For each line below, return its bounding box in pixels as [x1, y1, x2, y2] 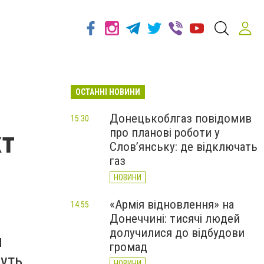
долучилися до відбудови [110, 226, 245, 240]
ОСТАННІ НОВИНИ [75, 87, 140, 97]
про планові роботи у [110, 126, 220, 140]
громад [110, 240, 147, 254]
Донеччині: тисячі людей [110, 212, 240, 226]
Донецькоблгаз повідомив [110, 111, 252, 126]
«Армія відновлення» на [110, 197, 234, 212]
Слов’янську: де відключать [110, 140, 258, 154]
